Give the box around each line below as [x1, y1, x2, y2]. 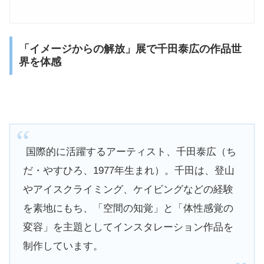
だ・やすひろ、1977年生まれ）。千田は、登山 [22, 164, 235, 176]
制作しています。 [22, 240, 103, 252]
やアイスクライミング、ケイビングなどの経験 [22, 183, 233, 195]
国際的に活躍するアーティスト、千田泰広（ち [22, 146, 236, 157]
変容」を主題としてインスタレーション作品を [22, 221, 233, 233]
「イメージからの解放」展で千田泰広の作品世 [18, 43, 242, 55]
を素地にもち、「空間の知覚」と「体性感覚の [22, 202, 233, 214]
